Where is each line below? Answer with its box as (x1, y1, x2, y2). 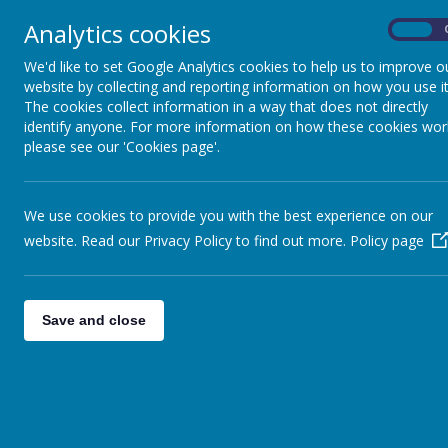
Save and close (42, 312, 146, 328)
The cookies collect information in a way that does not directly (24, 97, 428, 116)
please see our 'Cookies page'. (24, 137, 220, 156)
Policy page (350, 231, 424, 250)
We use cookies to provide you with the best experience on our (24, 206, 433, 225)
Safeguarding (300, 48, 386, 67)
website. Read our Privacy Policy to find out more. (24, 231, 350, 250)
